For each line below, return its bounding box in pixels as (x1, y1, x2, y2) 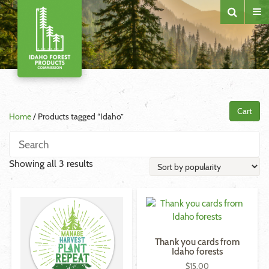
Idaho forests (171, 246, 223, 258)
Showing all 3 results (9, 158, 93, 169)
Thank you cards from (154, 236, 240, 248)
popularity (92, 184, 133, 195)
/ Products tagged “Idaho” (31, 111, 124, 122)
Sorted (92, 157, 119, 169)
